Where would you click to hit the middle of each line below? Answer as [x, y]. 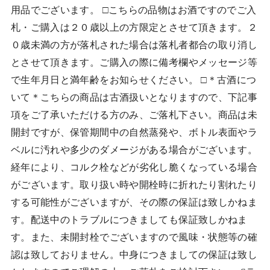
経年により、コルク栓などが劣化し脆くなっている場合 [134, 167]
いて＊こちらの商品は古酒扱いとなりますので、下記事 [134, 97]
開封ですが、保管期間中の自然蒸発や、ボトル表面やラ [134, 132]
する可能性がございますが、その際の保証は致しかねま [134, 202]
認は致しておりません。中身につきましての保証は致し [134, 254]
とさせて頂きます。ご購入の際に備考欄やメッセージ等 [134, 62]
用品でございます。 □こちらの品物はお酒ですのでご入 [133, 10]
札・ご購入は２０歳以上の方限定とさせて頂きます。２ [134, 27]
